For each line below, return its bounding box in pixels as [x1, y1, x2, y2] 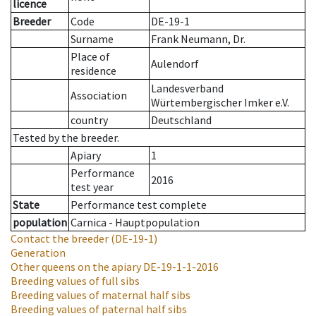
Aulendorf [151, 56, 199, 71]
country [71, 113, 108, 128]
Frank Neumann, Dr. [151, 32, 245, 47]
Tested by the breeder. [13, 130, 119, 145]
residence [71, 63, 116, 78]
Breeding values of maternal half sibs [11, 288, 190, 303]
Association [71, 88, 127, 103]
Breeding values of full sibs [11, 274, 140, 288]
